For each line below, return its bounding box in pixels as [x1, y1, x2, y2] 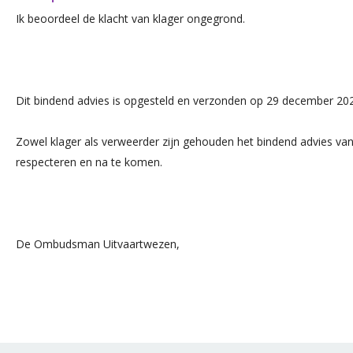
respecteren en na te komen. [16, 154, 162, 169]
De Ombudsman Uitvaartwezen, [16, 236, 180, 251]
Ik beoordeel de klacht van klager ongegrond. [16, 11, 245, 26]
